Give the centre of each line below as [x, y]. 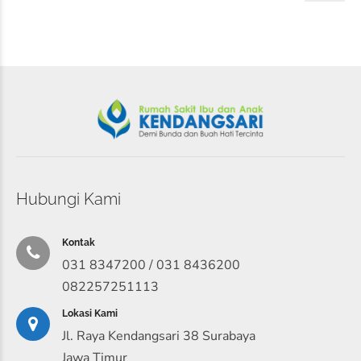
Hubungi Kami [68, 199]
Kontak [79, 243]
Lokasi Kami [90, 314]
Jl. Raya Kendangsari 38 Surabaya [159, 336]
